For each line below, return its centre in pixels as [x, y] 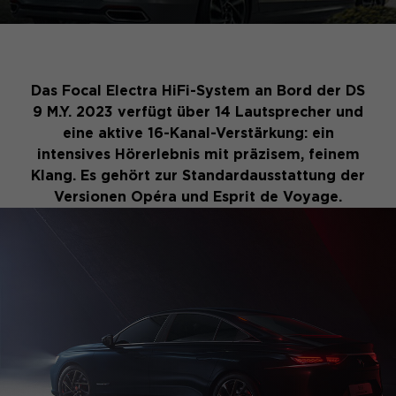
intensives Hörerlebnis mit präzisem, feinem [198, 154]
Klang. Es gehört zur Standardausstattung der [198, 175]
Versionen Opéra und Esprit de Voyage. [198, 197]
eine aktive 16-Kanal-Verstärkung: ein [198, 133]
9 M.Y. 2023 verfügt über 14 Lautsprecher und [198, 112]
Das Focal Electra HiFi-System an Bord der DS [198, 91]
